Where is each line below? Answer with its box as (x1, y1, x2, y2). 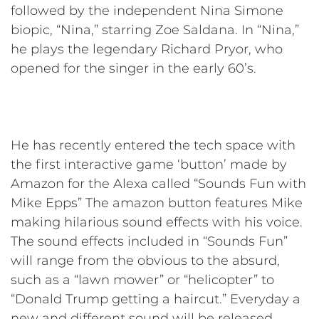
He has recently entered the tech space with (11, 137, 296, 153)
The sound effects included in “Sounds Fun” (11, 233, 288, 249)
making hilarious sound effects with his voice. (11, 214, 303, 230)
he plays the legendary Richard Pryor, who (11, 41, 283, 57)
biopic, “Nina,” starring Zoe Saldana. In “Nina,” (11, 21, 299, 38)
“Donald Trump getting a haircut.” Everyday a (11, 291, 300, 307)
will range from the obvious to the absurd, (11, 252, 280, 268)
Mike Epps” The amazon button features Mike (11, 194, 303, 211)
